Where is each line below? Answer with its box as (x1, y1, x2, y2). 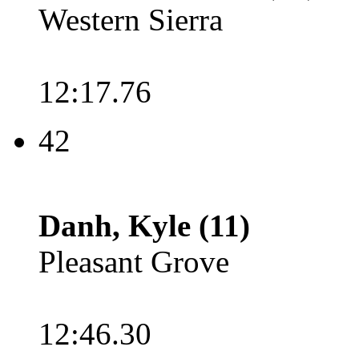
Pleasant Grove (38, 244, 229, 279)
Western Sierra (38, 2, 223, 37)
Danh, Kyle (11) (38, 208, 250, 243)
